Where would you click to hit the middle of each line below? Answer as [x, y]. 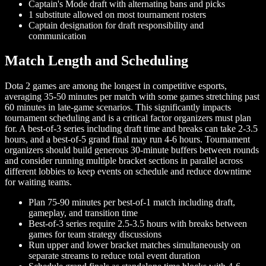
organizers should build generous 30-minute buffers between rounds [132, 150]
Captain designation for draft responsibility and [116, 25]
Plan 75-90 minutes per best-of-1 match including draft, [132, 202]
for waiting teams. [38, 182]
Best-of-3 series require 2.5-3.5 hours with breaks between [138, 224]
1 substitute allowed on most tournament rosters [117, 14]
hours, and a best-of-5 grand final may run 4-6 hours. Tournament [127, 140]
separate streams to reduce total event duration [114, 256]
